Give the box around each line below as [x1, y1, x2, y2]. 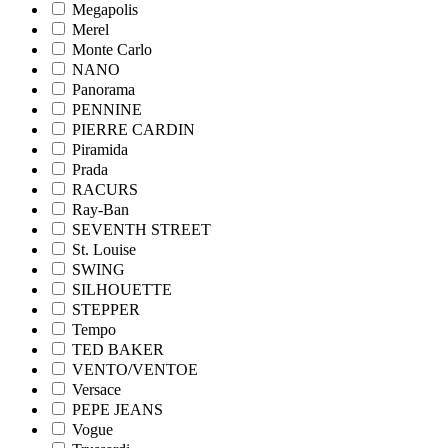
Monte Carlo [72, 40, 152, 58]
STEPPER [72, 300, 140, 318]
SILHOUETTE [72, 280, 172, 298]
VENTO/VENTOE [72, 360, 198, 378]
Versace [72, 380, 121, 398]
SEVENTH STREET [72, 220, 211, 238]
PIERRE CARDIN [72, 120, 195, 138]
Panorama [72, 80, 135, 98]
